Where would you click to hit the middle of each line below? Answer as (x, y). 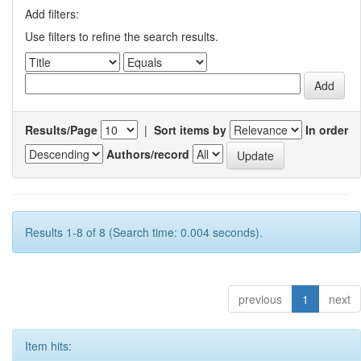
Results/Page (61, 130)
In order (327, 130)
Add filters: (52, 14)
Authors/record (148, 154)
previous (260, 299)
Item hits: (48, 346)
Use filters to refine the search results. (122, 36)
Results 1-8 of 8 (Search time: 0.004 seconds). (144, 232)
